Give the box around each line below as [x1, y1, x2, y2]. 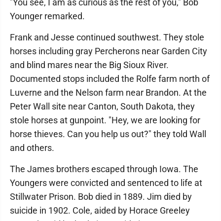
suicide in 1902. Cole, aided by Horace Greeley [10, 205, 190, 216]
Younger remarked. [10, 11, 85, 21]
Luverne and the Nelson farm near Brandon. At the [10, 87, 207, 98]
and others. [10, 143, 54, 153]
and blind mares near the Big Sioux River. [10, 60, 169, 70]
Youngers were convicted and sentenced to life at [10, 178, 202, 188]
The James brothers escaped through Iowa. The [10, 164, 198, 174]
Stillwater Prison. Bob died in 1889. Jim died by [10, 191, 192, 202]
